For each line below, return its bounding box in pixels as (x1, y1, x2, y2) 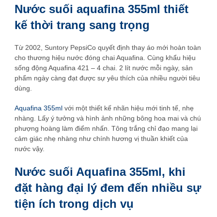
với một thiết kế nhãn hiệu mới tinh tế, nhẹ (62, 104, 194, 112)
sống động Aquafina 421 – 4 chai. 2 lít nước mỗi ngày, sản (15, 63, 193, 72)
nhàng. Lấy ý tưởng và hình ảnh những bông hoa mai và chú (15, 114, 201, 122)
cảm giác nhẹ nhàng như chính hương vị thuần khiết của (15, 134, 188, 142)
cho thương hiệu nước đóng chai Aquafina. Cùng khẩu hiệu (15, 53, 196, 62)
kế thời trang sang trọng (15, 18, 150, 31)
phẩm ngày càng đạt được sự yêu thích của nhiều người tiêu (15, 74, 200, 82)
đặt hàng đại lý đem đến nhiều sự (15, 181, 201, 194)
